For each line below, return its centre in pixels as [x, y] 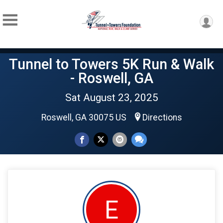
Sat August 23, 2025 [111, 98]
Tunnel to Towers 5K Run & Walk [111, 64]
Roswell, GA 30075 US [85, 117]
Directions [162, 117]
